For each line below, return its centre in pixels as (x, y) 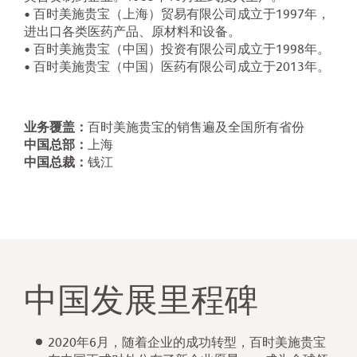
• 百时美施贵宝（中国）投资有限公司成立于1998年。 (177, 51)
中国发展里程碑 (141, 303)
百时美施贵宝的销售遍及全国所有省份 (196, 129)
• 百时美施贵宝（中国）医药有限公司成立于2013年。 (177, 68)
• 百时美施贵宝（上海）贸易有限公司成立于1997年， (177, 16)
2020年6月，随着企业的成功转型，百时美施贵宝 (187, 344)
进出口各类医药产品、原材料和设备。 (132, 33)
